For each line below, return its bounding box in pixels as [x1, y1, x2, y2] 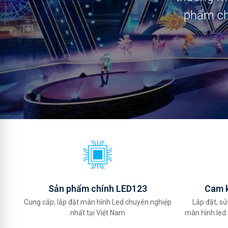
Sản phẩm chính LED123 [48, 183, 147, 194]
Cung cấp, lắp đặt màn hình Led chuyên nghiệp [24, 198, 172, 206]
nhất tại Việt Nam [70, 209, 125, 217]
